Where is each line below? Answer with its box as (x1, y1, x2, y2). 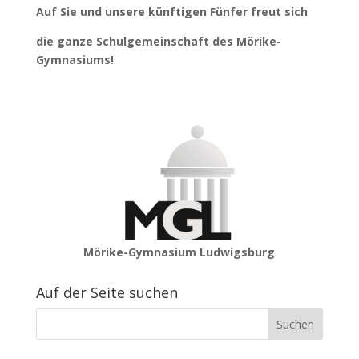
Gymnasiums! (35, 52, 114, 67)
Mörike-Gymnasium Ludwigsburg (83, 244, 276, 260)
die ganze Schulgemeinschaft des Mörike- (35, 34, 281, 49)
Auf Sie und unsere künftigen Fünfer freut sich (35, 4, 308, 19)
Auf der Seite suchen (35, 283, 178, 302)
